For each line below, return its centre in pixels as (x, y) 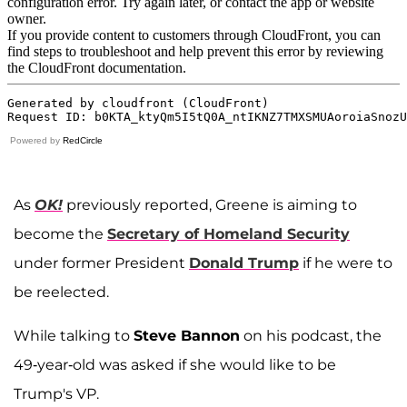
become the (60, 234)
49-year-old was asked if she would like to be (175, 365)
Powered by (36, 141)
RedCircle (83, 141)
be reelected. (61, 293)
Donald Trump (244, 263)
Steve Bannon (187, 336)
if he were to (346, 263)
